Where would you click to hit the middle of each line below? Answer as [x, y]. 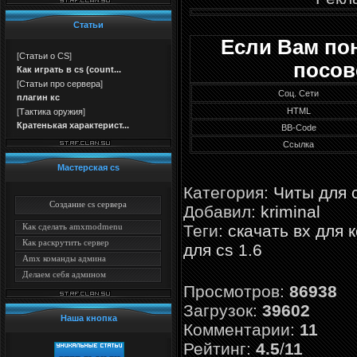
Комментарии [237, 329]
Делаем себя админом [64, 274]
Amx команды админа [64, 258]
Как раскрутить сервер [66, 242]
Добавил [217, 211]
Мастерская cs [88, 167]
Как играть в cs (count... [69, 69]
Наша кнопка [88, 318]
